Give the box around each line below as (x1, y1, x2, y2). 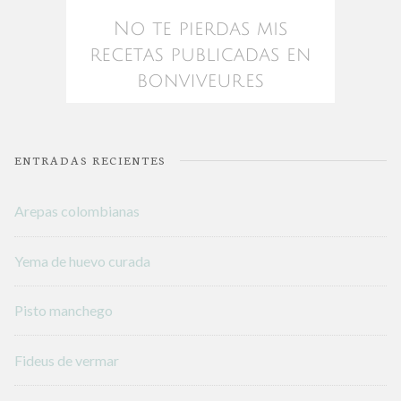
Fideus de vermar (14, 351, 119, 369)
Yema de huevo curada (14, 252, 150, 270)
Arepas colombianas (14, 202, 140, 220)
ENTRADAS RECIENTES (14, 152, 166, 168)
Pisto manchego (14, 302, 113, 320)
